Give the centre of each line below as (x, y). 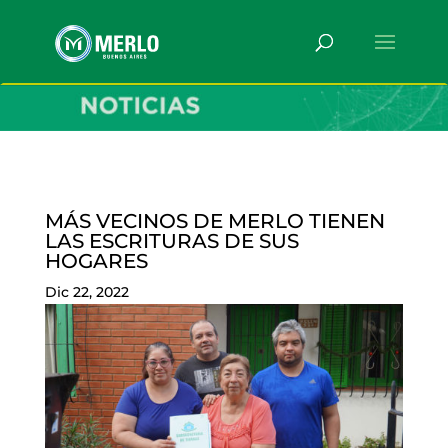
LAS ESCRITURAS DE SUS (171, 241)
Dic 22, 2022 (86, 292)
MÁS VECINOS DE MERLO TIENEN (214, 221)
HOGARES (96, 261)
